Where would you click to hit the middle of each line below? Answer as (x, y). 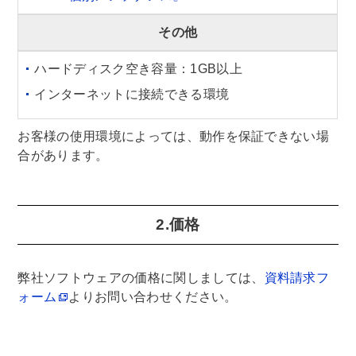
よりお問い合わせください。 (153, 297)
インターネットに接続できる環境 (132, 94)
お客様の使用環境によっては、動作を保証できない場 (174, 136)
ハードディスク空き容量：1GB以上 (138, 69)
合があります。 (63, 155)
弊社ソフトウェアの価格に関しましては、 (141, 278)
